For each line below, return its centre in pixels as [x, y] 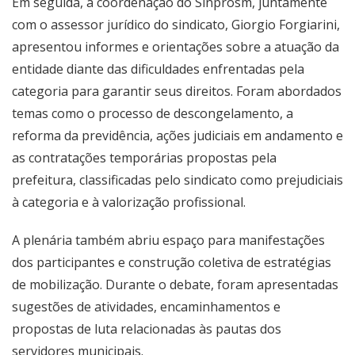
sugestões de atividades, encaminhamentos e [146, 307]
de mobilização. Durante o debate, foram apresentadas [175, 285]
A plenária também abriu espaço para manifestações [168, 240]
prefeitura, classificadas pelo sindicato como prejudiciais [177, 180]
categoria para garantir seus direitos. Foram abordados [177, 92]
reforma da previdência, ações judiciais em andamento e [177, 136]
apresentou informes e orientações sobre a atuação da [176, 47]
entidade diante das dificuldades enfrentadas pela [158, 69]
